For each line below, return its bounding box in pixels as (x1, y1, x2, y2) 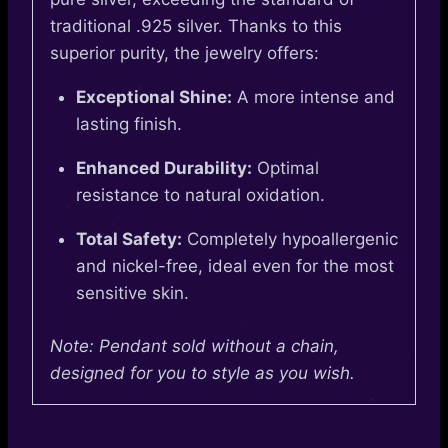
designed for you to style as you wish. (50, 362, 355, 383)
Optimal (251, 158, 319, 179)
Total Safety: (75, 229, 182, 250)
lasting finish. (75, 114, 182, 135)
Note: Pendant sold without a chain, (50, 335, 339, 356)
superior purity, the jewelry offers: (50, 43, 319, 64)
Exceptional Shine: (75, 87, 232, 108)
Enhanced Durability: (75, 158, 252, 179)
